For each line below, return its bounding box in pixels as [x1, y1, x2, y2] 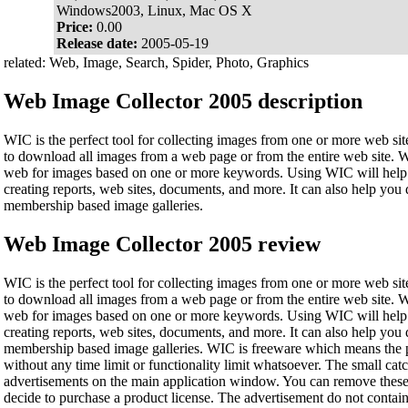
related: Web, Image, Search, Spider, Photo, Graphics [4, 55, 309, 71]
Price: [56, 19, 97, 36]
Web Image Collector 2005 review [4, 231, 321, 256]
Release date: [56, 36, 141, 52]
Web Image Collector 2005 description [4, 89, 362, 114]
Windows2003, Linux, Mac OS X [56, 3, 252, 19]
